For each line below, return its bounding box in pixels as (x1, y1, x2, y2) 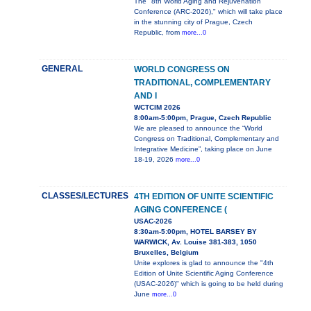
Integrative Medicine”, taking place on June (134, 145, 272, 153)
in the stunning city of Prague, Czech (134, 18, 253, 26)
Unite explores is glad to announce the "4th (134, 259, 274, 267)
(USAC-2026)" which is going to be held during (134, 280, 283, 288)
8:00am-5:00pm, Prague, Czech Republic (134, 114, 271, 122)
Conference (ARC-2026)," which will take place (134, 8, 283, 16)
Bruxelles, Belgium (134, 249, 199, 257)
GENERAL (42, 64, 83, 74)
